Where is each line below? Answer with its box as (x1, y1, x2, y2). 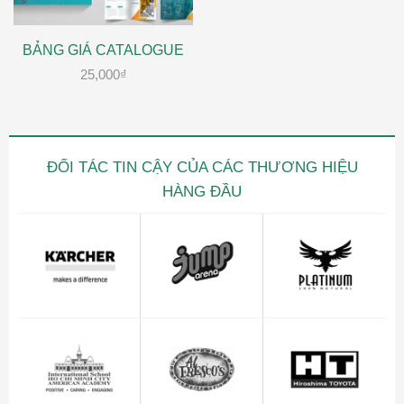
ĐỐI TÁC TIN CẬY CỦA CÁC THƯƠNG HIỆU (46, 158, 358, 176)
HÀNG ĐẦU (162, 182, 242, 200)
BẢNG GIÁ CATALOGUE (23, 42, 184, 59)
